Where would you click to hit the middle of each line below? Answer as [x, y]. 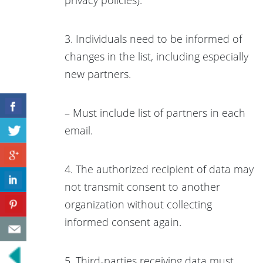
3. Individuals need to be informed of [153, 38]
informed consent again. [123, 222]
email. [79, 130]
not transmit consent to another [142, 186]
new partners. [98, 74]
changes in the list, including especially [156, 56]
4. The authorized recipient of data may [159, 169]
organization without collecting [138, 204]
